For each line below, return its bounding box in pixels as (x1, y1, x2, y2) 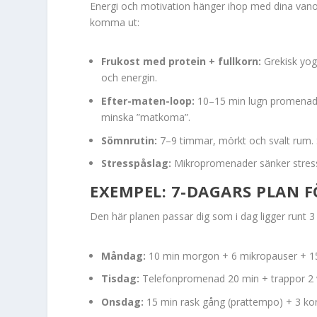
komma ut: (90, 15, 140, 29)
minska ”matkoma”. (101, 110, 191, 124)
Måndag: (101, 248, 146, 263)
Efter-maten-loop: (101, 93, 195, 108)
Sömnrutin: (101, 133, 158, 147)
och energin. (101, 71, 158, 85)
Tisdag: (101, 272, 140, 286)
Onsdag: (101, 295, 144, 309)
